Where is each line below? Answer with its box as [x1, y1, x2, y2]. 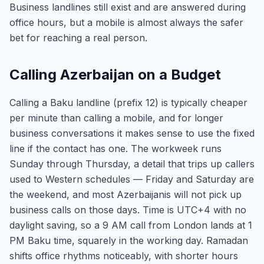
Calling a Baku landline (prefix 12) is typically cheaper [9, 97, 247, 108]
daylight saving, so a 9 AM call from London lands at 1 [9, 219, 252, 231]
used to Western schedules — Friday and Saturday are [9, 173, 254, 185]
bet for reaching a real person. [9, 32, 147, 44]
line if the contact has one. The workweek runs [9, 143, 222, 154]
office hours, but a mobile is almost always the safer [9, 16, 243, 28]
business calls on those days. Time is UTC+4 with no [9, 204, 246, 216]
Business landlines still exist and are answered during [9, 1, 246, 13]
